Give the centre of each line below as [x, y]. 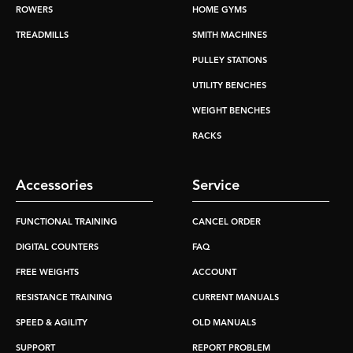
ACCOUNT [214, 273]
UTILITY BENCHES [229, 87]
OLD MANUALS [224, 324]
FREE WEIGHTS [47, 273]
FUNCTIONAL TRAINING [67, 223]
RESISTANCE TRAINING [64, 299]
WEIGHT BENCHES [231, 112]
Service [216, 186]
